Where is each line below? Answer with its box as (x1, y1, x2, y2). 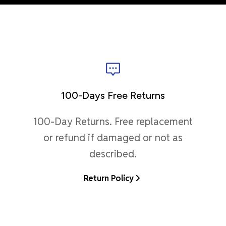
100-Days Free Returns (61, 89, 165, 101)
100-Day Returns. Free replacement (33, 115, 193, 128)
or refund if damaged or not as (43, 131, 183, 144)
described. (89, 147, 137, 160)
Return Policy (84, 173, 134, 184)
